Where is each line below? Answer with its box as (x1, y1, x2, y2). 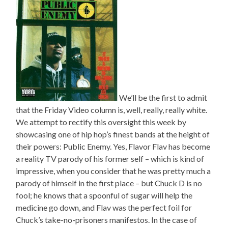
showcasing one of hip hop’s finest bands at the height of (16, 129, 210, 139)
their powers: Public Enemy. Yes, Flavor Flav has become (16, 141, 211, 152)
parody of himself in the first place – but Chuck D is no (16, 178, 203, 188)
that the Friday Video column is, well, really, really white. (16, 105, 208, 115)
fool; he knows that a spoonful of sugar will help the (16, 190, 193, 201)
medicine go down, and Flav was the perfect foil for (16, 203, 192, 213)
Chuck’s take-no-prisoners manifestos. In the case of (16, 215, 197, 225)
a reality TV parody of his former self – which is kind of (16, 154, 205, 164)
